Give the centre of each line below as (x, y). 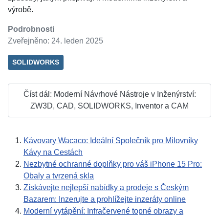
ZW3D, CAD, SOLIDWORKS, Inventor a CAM (109, 106)
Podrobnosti (31, 29)
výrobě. (21, 9)
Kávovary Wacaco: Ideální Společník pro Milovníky (111, 140)
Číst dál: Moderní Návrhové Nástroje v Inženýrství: (109, 94)
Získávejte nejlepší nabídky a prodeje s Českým (106, 187)
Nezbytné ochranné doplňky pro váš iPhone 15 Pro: (113, 164)
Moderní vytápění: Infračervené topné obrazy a (103, 211)
